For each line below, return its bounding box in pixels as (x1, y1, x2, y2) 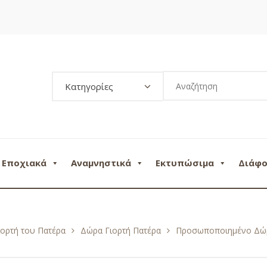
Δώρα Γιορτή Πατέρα (80, 224, 161, 236)
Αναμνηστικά (71, 156, 131, 169)
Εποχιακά (2, 156, 46, 169)
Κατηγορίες (65, 80, 113, 93)
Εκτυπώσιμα (156, 156, 214, 169)
